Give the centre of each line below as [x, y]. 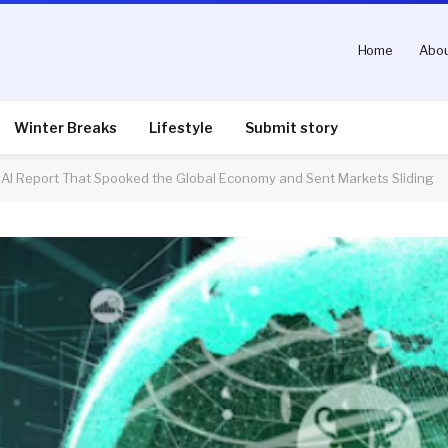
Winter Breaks [65, 127]
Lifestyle [181, 127]
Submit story [291, 127]
